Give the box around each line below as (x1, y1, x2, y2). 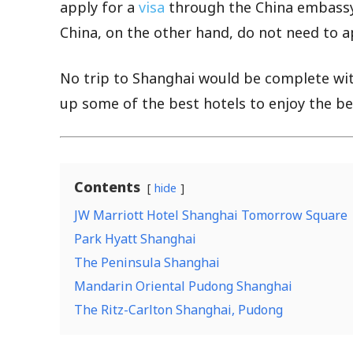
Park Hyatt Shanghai (74, 229, 196, 247)
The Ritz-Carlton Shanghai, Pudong (74, 300, 283, 318)
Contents (74, 176, 140, 196)
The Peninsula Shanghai (74, 253, 220, 271)
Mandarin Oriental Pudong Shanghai (74, 277, 292, 295)
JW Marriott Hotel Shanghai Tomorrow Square (74, 206, 347, 224)
